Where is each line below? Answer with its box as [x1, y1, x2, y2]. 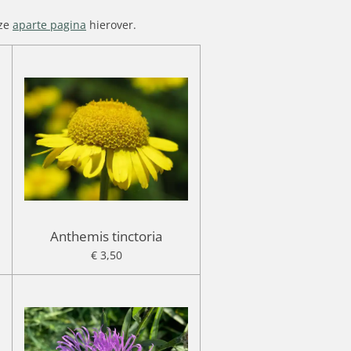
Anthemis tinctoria [50, 226, 163, 245]
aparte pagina [13, 17, 86, 32]
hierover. [86, 17, 136, 32]
